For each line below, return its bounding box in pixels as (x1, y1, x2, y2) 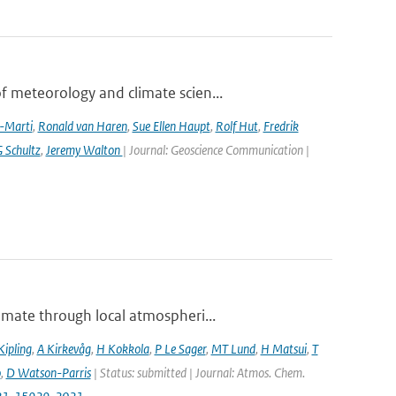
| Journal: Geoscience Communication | (122, 141, 309, 158)
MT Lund (210, 340, 255, 357)
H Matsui (260, 340, 307, 357)
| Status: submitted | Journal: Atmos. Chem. (90, 364, 305, 381)
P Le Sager (154, 340, 206, 357)
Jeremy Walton (45, 141, 123, 158)
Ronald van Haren (37, 118, 127, 134)
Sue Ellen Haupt (132, 118, 210, 134)
